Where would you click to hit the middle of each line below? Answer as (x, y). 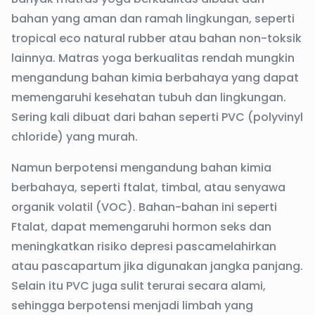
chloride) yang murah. (76, 137)
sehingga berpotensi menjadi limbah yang (132, 306)
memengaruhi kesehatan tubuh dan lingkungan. (149, 97)
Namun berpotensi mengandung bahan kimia (141, 168)
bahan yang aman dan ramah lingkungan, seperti (153, 19)
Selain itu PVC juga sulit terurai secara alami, (139, 286)
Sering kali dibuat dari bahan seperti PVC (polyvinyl (157, 117)
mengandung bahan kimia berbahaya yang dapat (155, 78)
